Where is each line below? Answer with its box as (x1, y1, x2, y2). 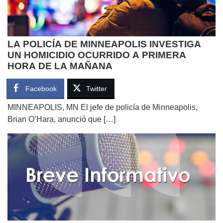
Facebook (25, 84, 57, 93)
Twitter (86, 84, 107, 93)
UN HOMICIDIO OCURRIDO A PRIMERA (7, 49, 186, 60)
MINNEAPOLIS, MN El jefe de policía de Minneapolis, (7, 103, 198, 111)
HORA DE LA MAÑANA (7, 60, 112, 71)
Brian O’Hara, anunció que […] (7, 114, 115, 123)
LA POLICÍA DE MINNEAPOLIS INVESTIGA (7, 38, 201, 49)
